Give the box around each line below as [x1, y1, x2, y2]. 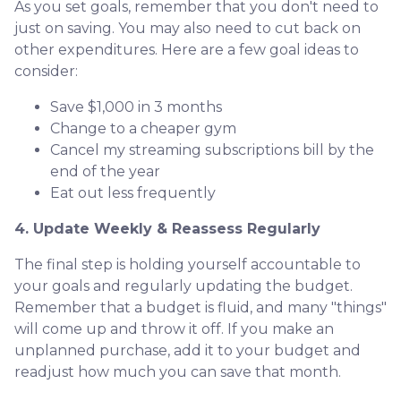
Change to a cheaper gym [50, 119, 236, 137]
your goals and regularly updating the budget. [14, 277, 353, 294]
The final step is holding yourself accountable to [14, 255, 361, 273]
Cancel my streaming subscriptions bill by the [50, 141, 374, 158]
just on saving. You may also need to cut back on [14, 19, 361, 37]
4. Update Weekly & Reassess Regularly [14, 219, 320, 237]
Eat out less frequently [50, 183, 216, 201]
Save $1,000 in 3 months [50, 98, 222, 115]
